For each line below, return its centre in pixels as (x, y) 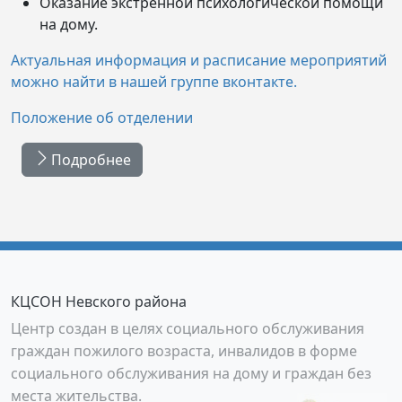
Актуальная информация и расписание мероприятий (199, 60)
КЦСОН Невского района (99, 301)
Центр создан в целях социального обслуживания (188, 328)
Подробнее (91, 159)
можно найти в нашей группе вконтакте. (154, 81)
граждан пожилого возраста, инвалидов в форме (184, 350)
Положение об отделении (102, 117)
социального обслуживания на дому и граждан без (191, 373)
